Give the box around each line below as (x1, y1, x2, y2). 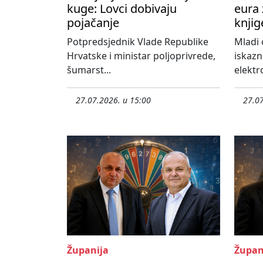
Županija (67, 244, 109, 257)
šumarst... (67, 63, 111, 77)
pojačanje (67, 15, 119, 31)
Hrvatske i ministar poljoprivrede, (67, 49, 215, 63)
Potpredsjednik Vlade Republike (67, 35, 208, 49)
